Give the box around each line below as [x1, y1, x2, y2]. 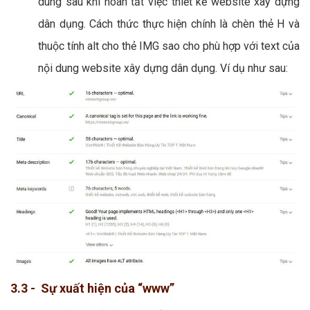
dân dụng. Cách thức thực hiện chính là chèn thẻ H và [38, 17, 300, 31]
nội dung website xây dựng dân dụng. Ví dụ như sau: [38, 62, 288, 75]
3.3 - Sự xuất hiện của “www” [10, 281, 174, 296]
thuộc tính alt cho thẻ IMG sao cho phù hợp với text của [38, 39, 300, 53]
